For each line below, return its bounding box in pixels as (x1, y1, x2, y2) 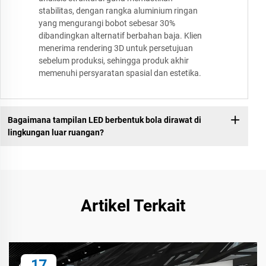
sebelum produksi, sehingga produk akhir (39, 56, 189, 66)
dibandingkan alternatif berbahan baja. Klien (39, 31, 202, 41)
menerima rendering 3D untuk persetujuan (39, 43, 193, 53)
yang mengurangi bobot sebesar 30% (39, 18, 175, 28)
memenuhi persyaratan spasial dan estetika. (39, 68, 201, 78)
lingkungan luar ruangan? (7, 127, 104, 137)
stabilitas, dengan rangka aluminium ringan (39, 6, 198, 16)
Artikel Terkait (81, 196, 185, 216)
